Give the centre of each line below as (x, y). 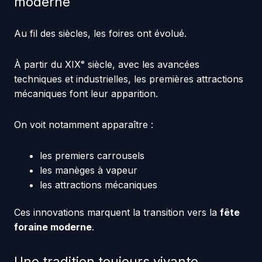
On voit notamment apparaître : (83, 124)
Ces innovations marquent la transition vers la (117, 212)
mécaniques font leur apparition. (86, 93)
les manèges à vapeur (88, 170)
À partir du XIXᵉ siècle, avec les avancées (106, 64)
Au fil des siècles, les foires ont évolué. (100, 33)
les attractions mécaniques (98, 185)
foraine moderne (53, 227)
